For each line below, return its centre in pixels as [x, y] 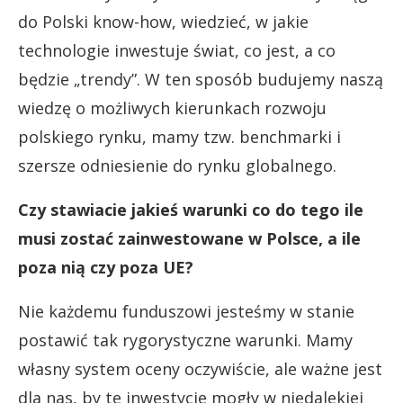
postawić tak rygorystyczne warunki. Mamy [185, 340]
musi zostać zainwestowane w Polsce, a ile [189, 239]
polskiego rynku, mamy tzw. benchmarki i [179, 137]
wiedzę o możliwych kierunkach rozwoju [172, 108]
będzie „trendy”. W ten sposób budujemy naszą [201, 80]
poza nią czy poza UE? [106, 268]
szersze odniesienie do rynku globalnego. [177, 166]
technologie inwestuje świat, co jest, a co [177, 51]
